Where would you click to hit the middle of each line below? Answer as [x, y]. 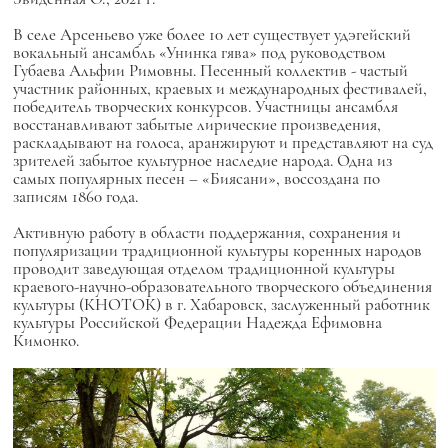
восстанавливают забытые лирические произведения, [196, 125]
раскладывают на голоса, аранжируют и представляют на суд [222, 143]
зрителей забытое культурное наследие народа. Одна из [202, 161]
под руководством [323, 53]
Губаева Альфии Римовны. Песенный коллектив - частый [210, 71]
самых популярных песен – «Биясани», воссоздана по [196, 179]
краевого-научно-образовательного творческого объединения [222, 287]
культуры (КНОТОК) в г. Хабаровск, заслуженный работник [221, 305]
